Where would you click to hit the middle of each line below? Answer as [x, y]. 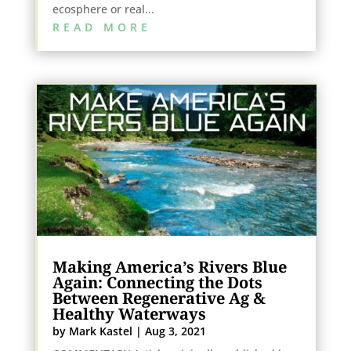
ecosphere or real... [103, 9]
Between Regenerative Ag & [159, 299]
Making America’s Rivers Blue [169, 267]
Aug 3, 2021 [175, 331]
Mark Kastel [100, 331]
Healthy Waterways [129, 314]
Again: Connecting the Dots [157, 283]
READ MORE [101, 27]
